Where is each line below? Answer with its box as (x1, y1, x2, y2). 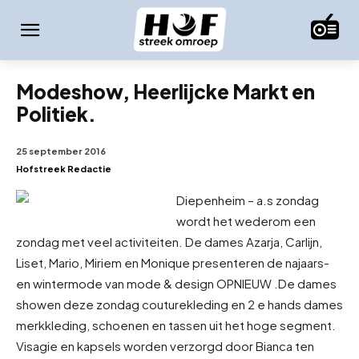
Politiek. (16, 101, 96, 126)
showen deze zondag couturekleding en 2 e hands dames (16, 296, 343, 312)
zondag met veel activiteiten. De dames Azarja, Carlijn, (16, 233, 322, 249)
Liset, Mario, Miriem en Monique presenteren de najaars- (16, 254, 329, 270)
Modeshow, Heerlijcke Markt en (16, 79, 315, 103)
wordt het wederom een (176, 212, 316, 228)
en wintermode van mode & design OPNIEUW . (16, 275, 278, 291)
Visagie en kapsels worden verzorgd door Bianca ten (16, 337, 314, 353)
